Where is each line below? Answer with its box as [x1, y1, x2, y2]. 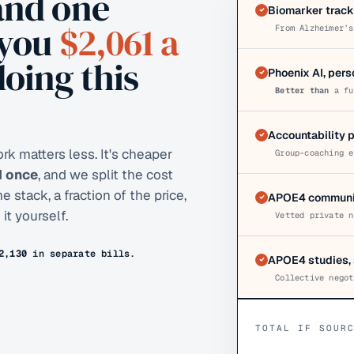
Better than [275, 84, 330, 96]
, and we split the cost [38, 166, 173, 183]
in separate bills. [27, 247, 136, 260]
